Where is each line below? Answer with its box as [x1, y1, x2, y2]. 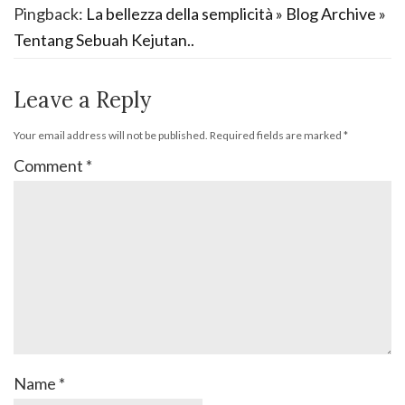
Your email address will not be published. [14, 128, 208, 143]
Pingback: [14, 4, 86, 24]
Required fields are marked [210, 128, 344, 143]
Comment [14, 155, 86, 176]
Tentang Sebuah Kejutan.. [14, 30, 194, 51]
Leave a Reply [14, 86, 151, 115]
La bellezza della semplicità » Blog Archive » [86, 4, 386, 24]
